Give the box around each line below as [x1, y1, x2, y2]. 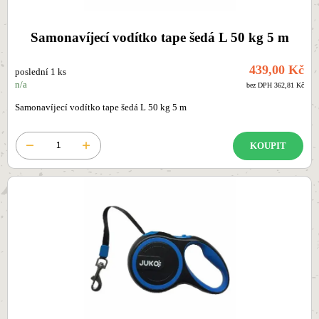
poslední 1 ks [15, 67, 66, 78]
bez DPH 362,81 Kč [246, 81, 304, 90]
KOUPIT [250, 140, 286, 151]
